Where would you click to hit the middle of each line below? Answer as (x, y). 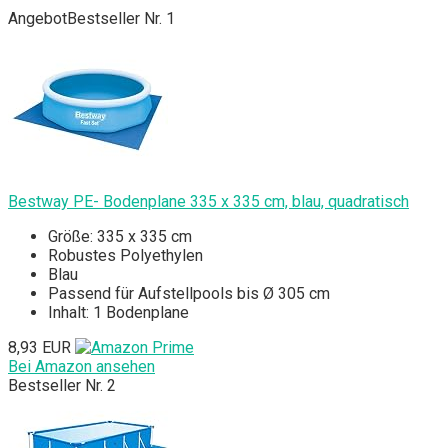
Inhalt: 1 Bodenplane (118, 313)
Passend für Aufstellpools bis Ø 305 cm (189, 294)
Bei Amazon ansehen (81, 367)
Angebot (37, 19)
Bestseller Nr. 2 (62, 386)
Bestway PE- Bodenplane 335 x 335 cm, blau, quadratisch (208, 202)
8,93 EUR (39, 348)
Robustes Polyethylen (125, 256)
